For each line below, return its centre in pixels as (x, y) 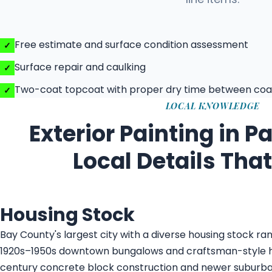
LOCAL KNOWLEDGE (212, 106)
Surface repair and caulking (80, 67)
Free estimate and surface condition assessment (131, 45)
